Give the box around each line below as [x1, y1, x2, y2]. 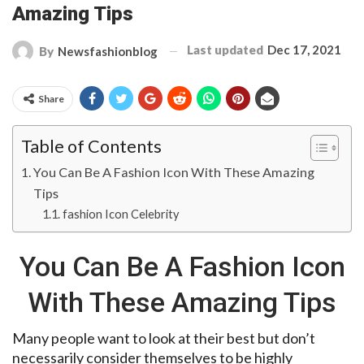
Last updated [187, 42, 266, 58]
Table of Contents [21, 136, 162, 158]
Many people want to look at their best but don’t [12, 329, 315, 348]
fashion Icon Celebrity [62, 207, 179, 222]
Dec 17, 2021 [267, 42, 341, 58]
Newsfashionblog [58, 44, 158, 59]
